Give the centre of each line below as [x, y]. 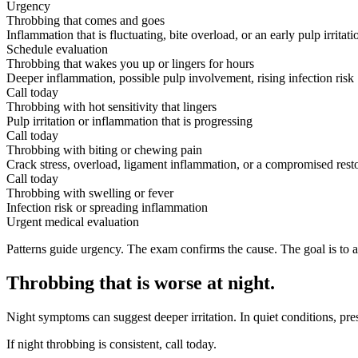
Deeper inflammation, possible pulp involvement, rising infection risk [180, 78]
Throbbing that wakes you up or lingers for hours [130, 64]
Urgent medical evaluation [73, 222]
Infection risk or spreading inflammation [107, 208]
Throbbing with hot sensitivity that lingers [111, 107]
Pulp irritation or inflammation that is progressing [129, 121]
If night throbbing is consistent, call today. [111, 344]
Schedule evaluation [57, 50]
